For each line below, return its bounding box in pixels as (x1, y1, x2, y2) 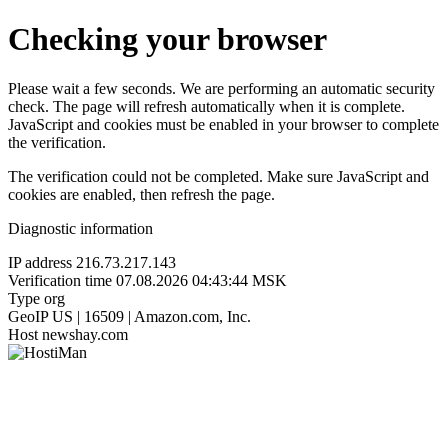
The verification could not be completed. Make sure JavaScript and (8, 167, 429, 185)
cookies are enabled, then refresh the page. (8, 185, 275, 203)
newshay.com (42, 325, 128, 343)
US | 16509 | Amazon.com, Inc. (52, 307, 251, 325)
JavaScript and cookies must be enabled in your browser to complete (8, 115, 439, 133)
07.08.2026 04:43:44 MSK (116, 271, 287, 289)
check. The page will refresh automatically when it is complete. (8, 97, 405, 115)
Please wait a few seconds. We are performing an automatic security (8, 79, 435, 97)
